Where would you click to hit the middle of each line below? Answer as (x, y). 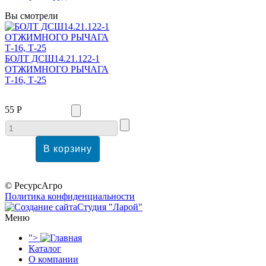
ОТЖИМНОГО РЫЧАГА (57, 69)
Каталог (45, 248)
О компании (53, 259)
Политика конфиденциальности (70, 196)
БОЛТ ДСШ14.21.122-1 (52, 58)
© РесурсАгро (34, 185)
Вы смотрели (31, 15)
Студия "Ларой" (110, 207)
